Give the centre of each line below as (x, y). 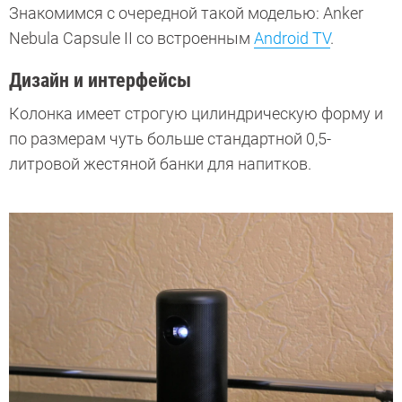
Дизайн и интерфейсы (100, 81)
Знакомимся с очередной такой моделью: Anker (186, 13)
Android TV (292, 39)
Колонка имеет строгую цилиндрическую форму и (196, 114)
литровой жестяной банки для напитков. (160, 164)
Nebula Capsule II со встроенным (131, 39)
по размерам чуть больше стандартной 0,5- (170, 139)
